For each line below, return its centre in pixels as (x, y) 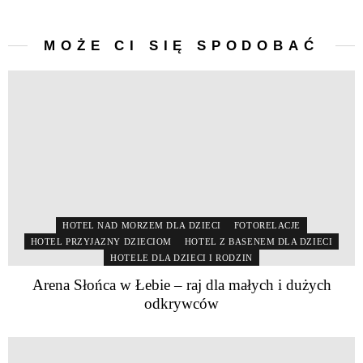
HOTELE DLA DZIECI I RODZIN (181, 257)
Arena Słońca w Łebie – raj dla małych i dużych (181, 284)
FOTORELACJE (267, 225)
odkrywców (181, 303)
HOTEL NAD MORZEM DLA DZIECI (142, 225)
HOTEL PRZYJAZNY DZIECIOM (101, 241)
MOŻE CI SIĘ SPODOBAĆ (181, 45)
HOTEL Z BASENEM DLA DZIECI (258, 241)
